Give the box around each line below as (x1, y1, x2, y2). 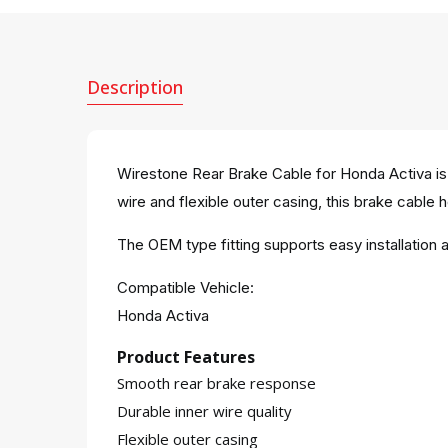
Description (87, 75, 183, 99)
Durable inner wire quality (117, 401, 292, 421)
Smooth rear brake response (117, 373, 316, 393)
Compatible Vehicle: (117, 278, 254, 297)
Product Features (117, 346, 255, 368)
